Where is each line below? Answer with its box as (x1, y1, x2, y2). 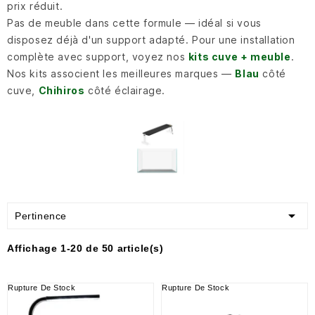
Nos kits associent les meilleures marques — (7, 67, 236, 79)
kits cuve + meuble (188, 51, 291, 63)
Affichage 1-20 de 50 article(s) (7, 242, 164, 254)
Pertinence (15, 210, 67, 221)
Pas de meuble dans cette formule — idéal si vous (7, 17, 262, 29)
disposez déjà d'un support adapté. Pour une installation (7, 34, 295, 46)
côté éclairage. (84, 84, 166, 96)
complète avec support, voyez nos (7, 51, 188, 63)
